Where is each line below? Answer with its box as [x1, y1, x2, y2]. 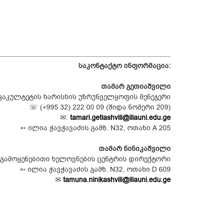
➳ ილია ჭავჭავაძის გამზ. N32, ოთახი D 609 [20, 165, 171, 173]
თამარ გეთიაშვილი [101, 82, 171, 90]
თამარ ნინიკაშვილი [99, 145, 171, 152]
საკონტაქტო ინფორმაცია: [78, 62, 171, 70]
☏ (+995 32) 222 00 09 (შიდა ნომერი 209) [29, 103, 171, 111]
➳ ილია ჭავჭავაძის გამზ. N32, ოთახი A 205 [20, 124, 171, 132]
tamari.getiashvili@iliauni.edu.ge [70, 113, 171, 121]
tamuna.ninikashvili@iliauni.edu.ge [63, 176, 171, 184]
